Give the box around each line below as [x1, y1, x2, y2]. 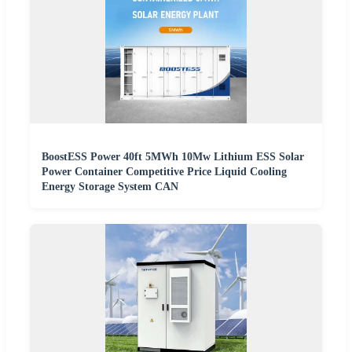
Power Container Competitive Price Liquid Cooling [42, 166, 287, 178]
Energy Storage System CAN [42, 181, 178, 193]
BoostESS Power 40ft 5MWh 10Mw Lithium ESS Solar [42, 151, 304, 163]
